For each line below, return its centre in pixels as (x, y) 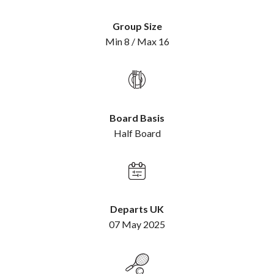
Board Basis (137, 117)
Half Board (137, 133)
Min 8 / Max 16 (137, 41)
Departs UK (137, 209)
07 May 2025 (137, 224)
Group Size (137, 26)
